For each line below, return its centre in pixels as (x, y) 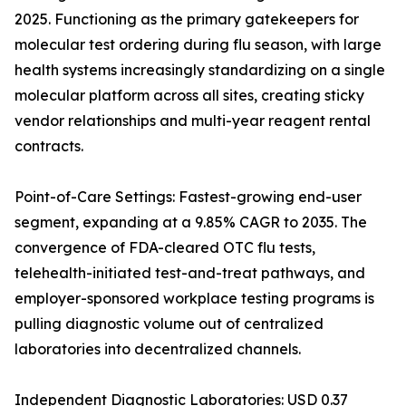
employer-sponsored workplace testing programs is (194, 299)
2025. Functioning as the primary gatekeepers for (187, 19)
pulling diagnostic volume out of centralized (169, 324)
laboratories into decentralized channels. (158, 349)
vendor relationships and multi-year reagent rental (193, 121)
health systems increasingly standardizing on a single (200, 70)
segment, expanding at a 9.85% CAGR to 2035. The (191, 222)
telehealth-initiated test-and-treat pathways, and (190, 273)
